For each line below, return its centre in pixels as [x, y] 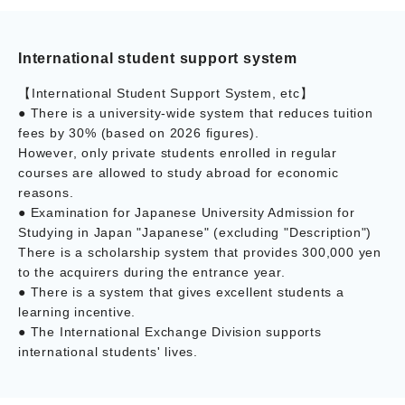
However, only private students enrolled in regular [178, 152]
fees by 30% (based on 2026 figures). [139, 132]
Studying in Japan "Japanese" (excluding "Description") [195, 232]
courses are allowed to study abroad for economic [179, 172]
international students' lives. [108, 351]
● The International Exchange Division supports [170, 331]
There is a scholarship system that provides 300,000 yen [200, 252]
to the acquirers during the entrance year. [152, 272]
